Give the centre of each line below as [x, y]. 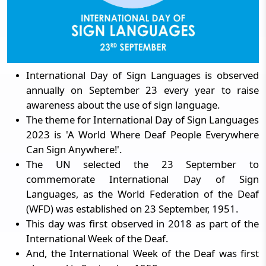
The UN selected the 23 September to [142, 164]
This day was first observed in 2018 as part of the [142, 224]
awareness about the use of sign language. [123, 105]
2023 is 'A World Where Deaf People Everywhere [142, 134]
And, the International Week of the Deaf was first [142, 253]
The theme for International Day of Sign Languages [142, 120]
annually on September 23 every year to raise [142, 90]
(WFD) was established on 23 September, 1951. [132, 209]
